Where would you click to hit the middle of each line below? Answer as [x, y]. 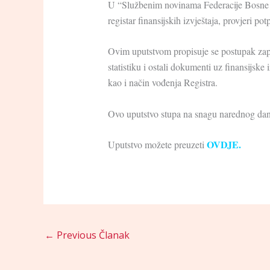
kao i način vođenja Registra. [162, 83]
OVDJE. [224, 145]
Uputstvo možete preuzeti [157, 145]
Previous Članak [92, 235]
